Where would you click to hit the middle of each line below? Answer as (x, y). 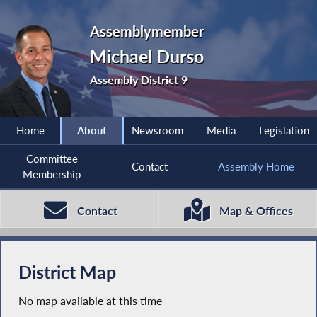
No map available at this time (90, 301)
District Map (67, 272)
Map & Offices (256, 211)
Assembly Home (256, 167)
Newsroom (157, 131)
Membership (52, 174)
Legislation (284, 131)
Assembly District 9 (139, 79)
